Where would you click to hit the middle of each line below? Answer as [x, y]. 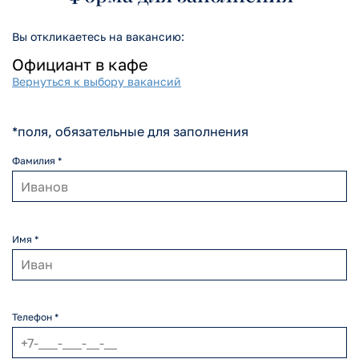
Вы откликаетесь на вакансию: [98, 36]
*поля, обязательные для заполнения [130, 131]
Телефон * [35, 317]
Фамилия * [37, 161]
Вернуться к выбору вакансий [97, 81]
